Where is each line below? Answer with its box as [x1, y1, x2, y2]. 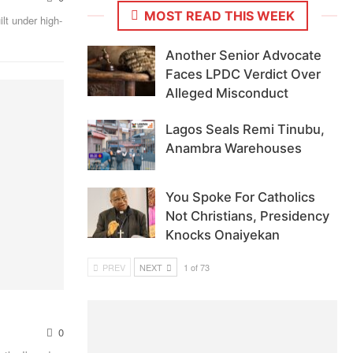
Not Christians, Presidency [165, 208, 330, 225]
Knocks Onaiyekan [165, 227, 281, 243]
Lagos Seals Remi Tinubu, [165, 121, 325, 138]
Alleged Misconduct [165, 85, 289, 102]
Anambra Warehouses [165, 140, 303, 157]
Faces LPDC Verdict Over [165, 66, 321, 83]
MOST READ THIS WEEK [140, 7, 295, 24]
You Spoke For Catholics [165, 189, 316, 206]
